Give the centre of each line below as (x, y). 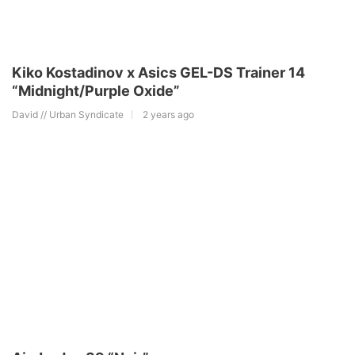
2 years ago (168, 115)
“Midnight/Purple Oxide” (96, 91)
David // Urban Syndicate (68, 115)
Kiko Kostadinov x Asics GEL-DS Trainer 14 (158, 73)
